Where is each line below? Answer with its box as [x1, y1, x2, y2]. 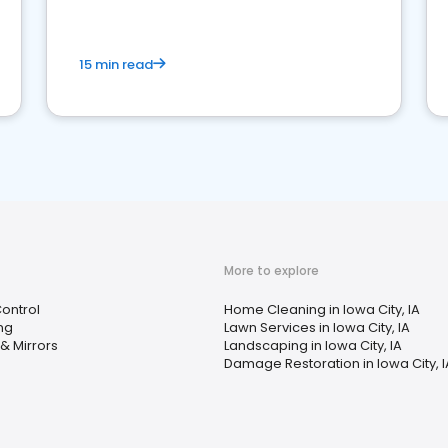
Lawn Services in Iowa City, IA [224, 317, 410, 337]
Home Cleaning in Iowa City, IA [224, 299, 420, 319]
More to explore [224, 261, 319, 279]
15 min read [79, 54, 153, 74]
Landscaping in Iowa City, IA [224, 335, 402, 355]
